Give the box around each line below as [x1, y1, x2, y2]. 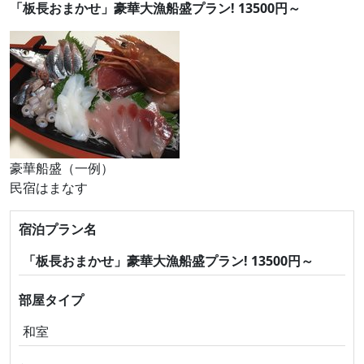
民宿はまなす [10, 179, 88, 197]
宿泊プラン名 [19, 220, 97, 238]
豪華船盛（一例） [10, 159, 114, 177]
